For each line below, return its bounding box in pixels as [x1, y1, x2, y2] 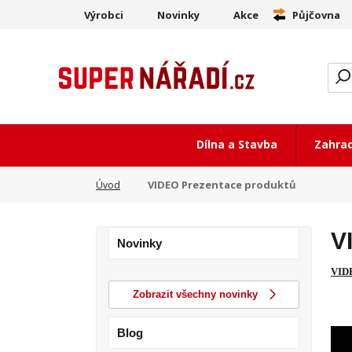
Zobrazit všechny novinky [132, 288, 258, 301]
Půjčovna [292, 8, 340, 22]
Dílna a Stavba [196, 137, 278, 152]
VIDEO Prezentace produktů [145, 177, 296, 192]
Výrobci [84, 8, 123, 22]
